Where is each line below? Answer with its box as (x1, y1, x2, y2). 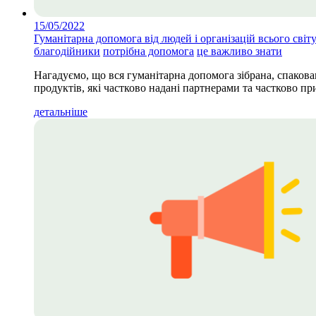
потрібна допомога (103, 44, 194, 57)
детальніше (34, 105, 87, 118)
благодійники (34, 44, 100, 57)
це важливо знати (197, 44, 282, 57)
